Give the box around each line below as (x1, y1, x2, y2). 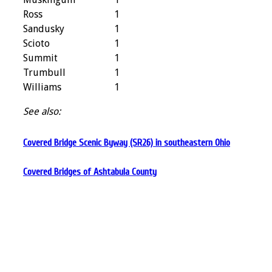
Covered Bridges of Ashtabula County (23, 166, 157, 177)
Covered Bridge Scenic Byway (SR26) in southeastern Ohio (23, 137, 230, 148)
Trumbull (23, 66, 66, 78)
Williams (23, 81, 61, 93)
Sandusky (23, 22, 64, 35)
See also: (23, 105, 61, 117)
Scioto (23, 37, 50, 49)
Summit (23, 52, 58, 64)
